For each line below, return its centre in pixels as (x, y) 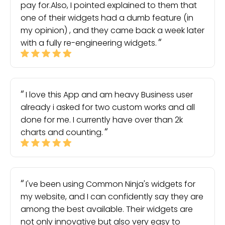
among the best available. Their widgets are (107, 209)
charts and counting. (62, 132)
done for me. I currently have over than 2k (102, 120)
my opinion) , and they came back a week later (113, 30)
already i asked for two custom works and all (108, 107)
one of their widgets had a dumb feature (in (107, 18)
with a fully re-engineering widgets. (89, 43)
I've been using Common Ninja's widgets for (110, 184)
